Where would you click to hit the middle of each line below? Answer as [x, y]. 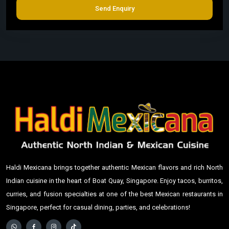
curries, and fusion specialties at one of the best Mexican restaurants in [114, 194]
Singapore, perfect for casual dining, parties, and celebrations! [98, 208]
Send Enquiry [114, 9]
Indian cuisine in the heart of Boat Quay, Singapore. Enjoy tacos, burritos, [114, 181]
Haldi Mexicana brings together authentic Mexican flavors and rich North [114, 168]
